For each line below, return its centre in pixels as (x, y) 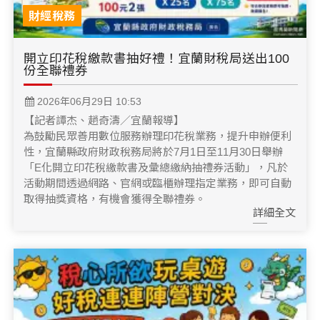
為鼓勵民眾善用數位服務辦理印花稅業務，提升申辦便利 (157, 136)
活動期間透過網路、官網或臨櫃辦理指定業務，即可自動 (157, 183)
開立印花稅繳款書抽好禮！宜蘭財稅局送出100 (156, 58)
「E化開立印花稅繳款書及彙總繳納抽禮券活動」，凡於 (156, 167)
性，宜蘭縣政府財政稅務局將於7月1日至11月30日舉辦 (153, 151)
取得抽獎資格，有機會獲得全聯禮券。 (115, 199)
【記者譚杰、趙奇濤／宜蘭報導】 (104, 120)
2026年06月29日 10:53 (88, 101)
